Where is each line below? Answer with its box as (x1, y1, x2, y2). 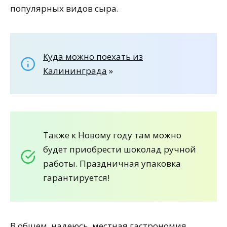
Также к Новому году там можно (43, 129, 181, 141)
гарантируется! (43, 172, 109, 184)
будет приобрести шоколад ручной (43, 143, 196, 156)
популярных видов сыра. (10, 2, 119, 14)
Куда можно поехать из (43, 50, 143, 62)
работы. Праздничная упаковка (43, 158, 181, 170)
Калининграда (43, 64, 107, 77)
